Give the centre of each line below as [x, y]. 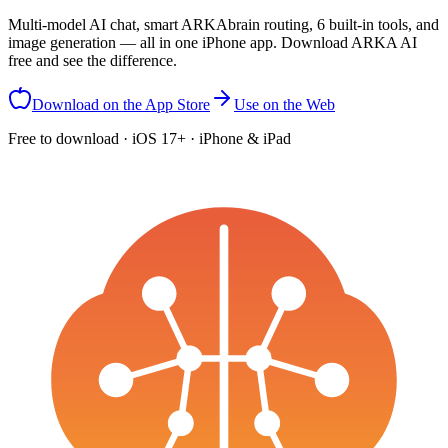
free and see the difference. [92, 61]
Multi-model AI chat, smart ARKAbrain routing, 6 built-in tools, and [223, 25]
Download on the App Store [121, 105]
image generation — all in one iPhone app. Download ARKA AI [212, 43]
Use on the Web [284, 105]
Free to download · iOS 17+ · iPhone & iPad [149, 139]
